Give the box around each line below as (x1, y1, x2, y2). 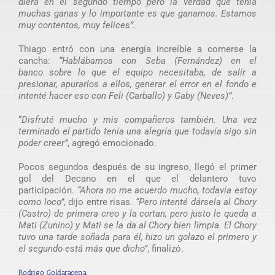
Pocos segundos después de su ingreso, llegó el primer (18, 161, 257, 172)
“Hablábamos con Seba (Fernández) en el (59, 55, 257, 66)
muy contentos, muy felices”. (18, 19, 136, 31)
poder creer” (18, 137, 68, 149)
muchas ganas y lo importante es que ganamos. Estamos (18, 7, 257, 19)
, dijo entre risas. (63, 196, 136, 207)
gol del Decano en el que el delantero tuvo (18, 172, 257, 184)
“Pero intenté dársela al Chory (135, 196, 257, 207)
